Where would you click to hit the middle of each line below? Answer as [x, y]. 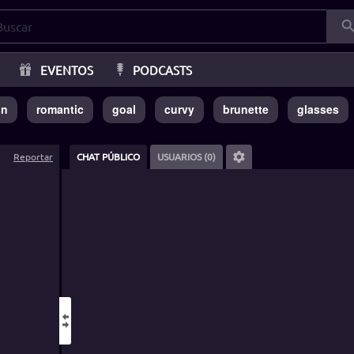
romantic [60, 109]
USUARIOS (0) [186, 157]
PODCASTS [162, 70]
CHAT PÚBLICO [108, 157]
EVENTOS [66, 70]
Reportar [33, 157]
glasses [318, 109]
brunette [246, 109]
